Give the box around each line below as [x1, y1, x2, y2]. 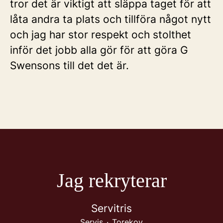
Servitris [91, 202, 132, 215]
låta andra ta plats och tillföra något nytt [10, 13, 211, 25]
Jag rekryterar [56, 169, 167, 192]
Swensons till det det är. [10, 59, 129, 72]
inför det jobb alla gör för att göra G [10, 44, 188, 56]
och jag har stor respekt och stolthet [10, 28, 191, 41]
